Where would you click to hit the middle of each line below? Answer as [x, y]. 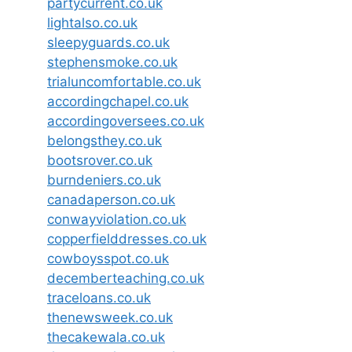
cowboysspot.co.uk [108, 258]
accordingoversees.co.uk [126, 121]
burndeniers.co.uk [104, 180]
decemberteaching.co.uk [126, 278]
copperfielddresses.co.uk [127, 238]
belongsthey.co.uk [104, 140]
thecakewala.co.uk [106, 337]
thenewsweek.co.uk [110, 317]
